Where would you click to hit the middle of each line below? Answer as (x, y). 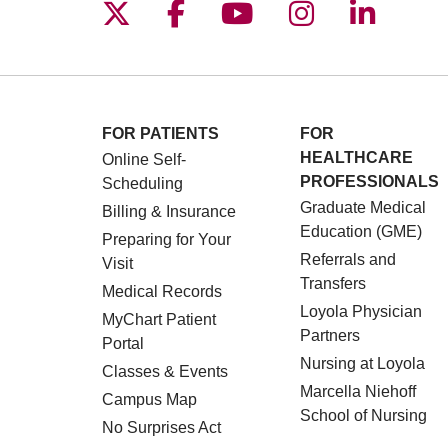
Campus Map (149, 399)
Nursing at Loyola (362, 363)
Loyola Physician (361, 311)
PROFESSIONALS (369, 181)
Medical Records (162, 291)
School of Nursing (363, 415)
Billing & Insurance (169, 211)
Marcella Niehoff (358, 391)
